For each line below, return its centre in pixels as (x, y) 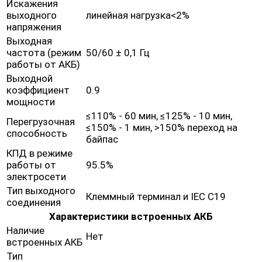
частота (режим (44, 53)
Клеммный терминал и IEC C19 (156, 197)
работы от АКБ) (43, 65)
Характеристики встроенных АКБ (131, 217)
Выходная (29, 41)
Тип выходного (41, 191)
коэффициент (38, 90)
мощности (31, 102)
